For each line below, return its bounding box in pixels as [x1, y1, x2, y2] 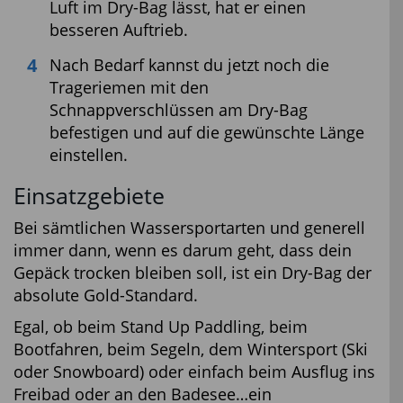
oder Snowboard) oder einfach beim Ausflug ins [13, 360, 375, 382]
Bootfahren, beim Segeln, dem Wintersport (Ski [13, 337, 368, 360]
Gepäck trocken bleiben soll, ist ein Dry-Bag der [13, 261, 372, 283]
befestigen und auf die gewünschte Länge [49, 121, 364, 143]
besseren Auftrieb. [49, 18, 188, 40]
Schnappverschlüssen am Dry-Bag [49, 98, 308, 121]
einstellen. [49, 143, 128, 166]
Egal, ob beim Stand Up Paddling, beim [13, 315, 308, 337]
